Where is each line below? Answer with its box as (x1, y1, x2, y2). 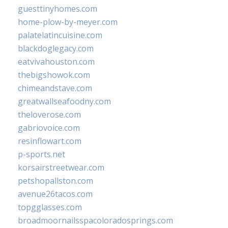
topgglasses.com (18, 201, 82, 213)
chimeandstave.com (18, 82, 92, 94)
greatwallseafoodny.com (18, 95, 111, 107)
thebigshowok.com (18, 69, 90, 80)
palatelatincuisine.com (18, 29, 102, 41)
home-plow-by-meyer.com (18, 16, 118, 27)
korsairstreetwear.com (18, 161, 104, 173)
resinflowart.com (18, 135, 81, 147)
